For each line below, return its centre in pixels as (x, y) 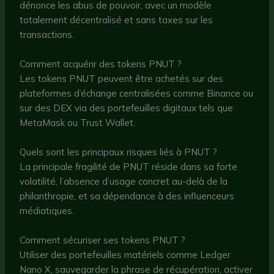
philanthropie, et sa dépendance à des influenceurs (127, 196)
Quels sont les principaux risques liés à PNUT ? (119, 152)
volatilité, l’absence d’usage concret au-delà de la (124, 181)
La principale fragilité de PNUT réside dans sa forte (129, 166)
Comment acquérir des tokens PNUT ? (101, 64)
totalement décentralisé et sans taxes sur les (117, 20)
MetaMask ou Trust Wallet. (78, 122)
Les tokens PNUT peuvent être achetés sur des (122, 78)
